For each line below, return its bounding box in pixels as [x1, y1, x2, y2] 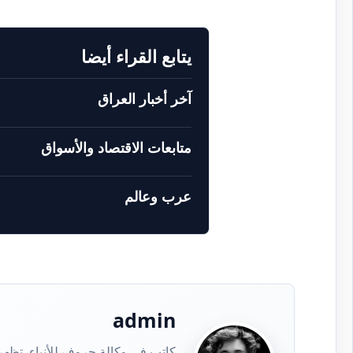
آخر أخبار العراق [98, 89, 191, 109]
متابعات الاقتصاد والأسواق [41, 138, 191, 158]
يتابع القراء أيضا [81, 44, 191, 69]
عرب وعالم [124, 187, 191, 206]
